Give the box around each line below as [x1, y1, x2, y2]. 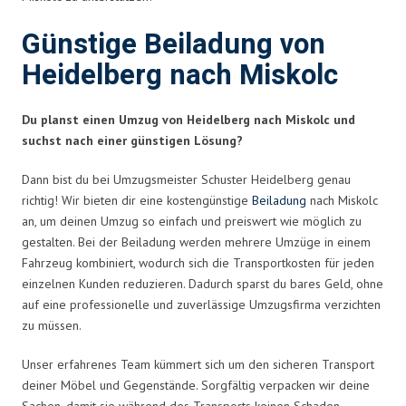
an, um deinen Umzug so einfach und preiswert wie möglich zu [22, 212, 362, 229]
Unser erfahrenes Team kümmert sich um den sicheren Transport [22, 355, 374, 372]
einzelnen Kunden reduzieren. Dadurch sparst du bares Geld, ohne [22, 275, 383, 292]
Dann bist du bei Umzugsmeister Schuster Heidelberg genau [22, 170, 351, 188]
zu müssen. [22, 316, 82, 333]
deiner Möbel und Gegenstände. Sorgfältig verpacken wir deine [22, 376, 370, 393]
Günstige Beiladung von [22, 24, 325, 65]
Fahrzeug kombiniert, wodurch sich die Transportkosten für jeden [22, 254, 374, 271]
